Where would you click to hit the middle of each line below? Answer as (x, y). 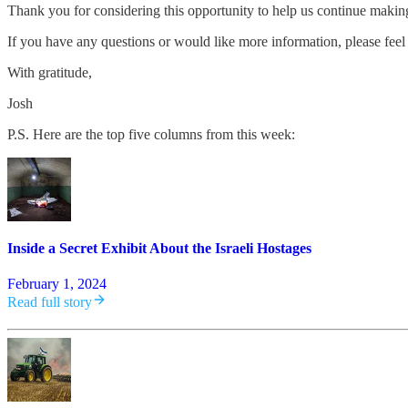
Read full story (50, 302)
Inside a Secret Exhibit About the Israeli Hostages (159, 248)
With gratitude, (50, 72)
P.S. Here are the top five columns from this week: (151, 134)
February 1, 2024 (57, 284)
